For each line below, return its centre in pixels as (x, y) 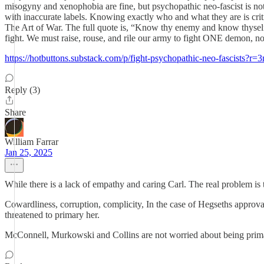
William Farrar (32, 142)
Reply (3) (22, 90)
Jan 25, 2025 (29, 152)
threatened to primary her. (52, 215)
